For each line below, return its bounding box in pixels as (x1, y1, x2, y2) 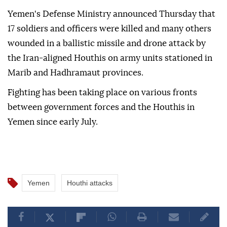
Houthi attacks (67, 179, 112, 187)
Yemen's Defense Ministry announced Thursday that (8, 10, 215, 19)
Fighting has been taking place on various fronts (8, 88, 197, 97)
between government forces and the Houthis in (8, 103, 195, 112)
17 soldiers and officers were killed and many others (8, 24, 211, 33)
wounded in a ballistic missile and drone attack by (8, 39, 206, 48)
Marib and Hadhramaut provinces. (8, 68, 143, 78)
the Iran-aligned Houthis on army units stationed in (8, 54, 212, 63)
